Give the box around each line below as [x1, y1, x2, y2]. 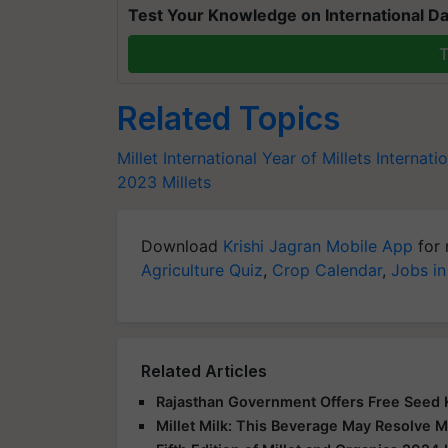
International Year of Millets [163, 147, 371, 168]
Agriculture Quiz [141, 259, 263, 280]
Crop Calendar [272, 259, 382, 280]
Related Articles [141, 360, 267, 381]
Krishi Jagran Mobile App [223, 235, 413, 256]
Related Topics [117, 98, 340, 138]
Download [141, 235, 223, 256]
